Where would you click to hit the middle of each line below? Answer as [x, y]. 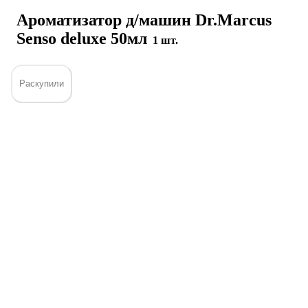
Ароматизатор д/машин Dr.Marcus [144, 20]
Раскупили [42, 84]
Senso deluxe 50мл [84, 38]
